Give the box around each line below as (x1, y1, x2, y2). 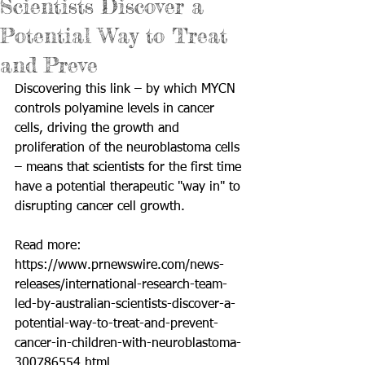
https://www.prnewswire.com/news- (15, 259, 224, 272)
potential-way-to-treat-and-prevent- (15, 318, 218, 331)
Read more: (15, 240, 86, 253)
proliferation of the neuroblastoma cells (15, 142, 244, 155)
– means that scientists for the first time (15, 161, 245, 174)
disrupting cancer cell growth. (15, 200, 189, 213)
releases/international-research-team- (15, 279, 227, 292)
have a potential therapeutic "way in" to (15, 181, 244, 194)
